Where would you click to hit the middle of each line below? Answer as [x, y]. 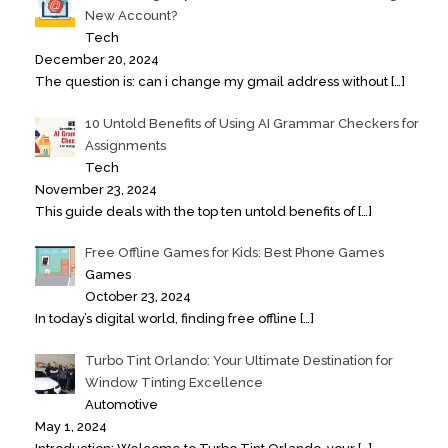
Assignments [125, 145]
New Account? [130, 16]
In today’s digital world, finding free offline [167, 319]
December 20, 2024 [97, 60]
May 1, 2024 [71, 426]
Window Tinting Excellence [173, 382]
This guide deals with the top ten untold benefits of [196, 211]
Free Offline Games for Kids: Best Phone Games [234, 253]
